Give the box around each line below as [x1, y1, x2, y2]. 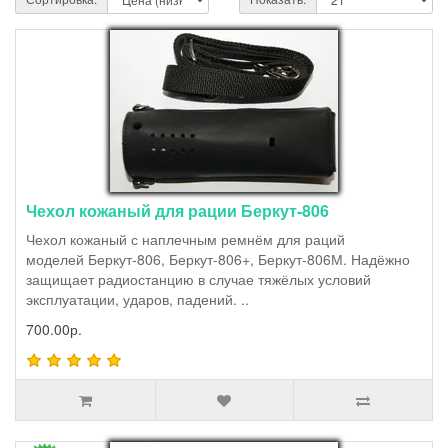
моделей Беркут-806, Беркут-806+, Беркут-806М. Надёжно [26, 249, 410, 269]
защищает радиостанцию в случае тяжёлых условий [26, 269, 371, 289]
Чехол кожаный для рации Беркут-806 [26, 199, 329, 222]
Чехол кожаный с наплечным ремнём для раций [26, 229, 345, 249]
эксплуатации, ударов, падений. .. [26, 289, 249, 309]
